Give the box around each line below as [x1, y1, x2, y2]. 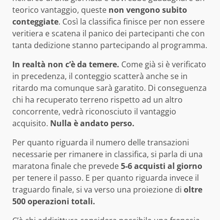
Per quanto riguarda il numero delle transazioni [12, 137, 189, 148]
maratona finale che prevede [12, 161, 121, 172]
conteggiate [12, 16, 58, 27]
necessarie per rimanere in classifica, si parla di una [12, 149, 203, 160]
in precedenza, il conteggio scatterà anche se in [12, 71, 188, 82]
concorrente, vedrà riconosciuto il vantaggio [12, 106, 176, 117]
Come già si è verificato [119, 59, 206, 70]
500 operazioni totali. [12, 196, 95, 207]
